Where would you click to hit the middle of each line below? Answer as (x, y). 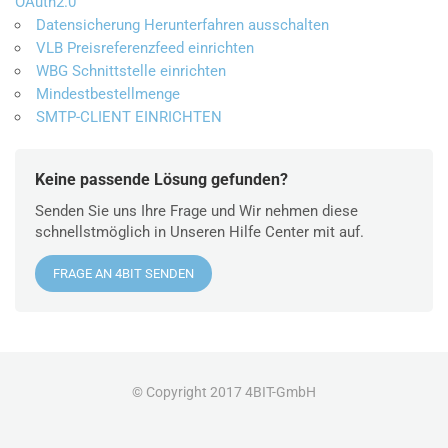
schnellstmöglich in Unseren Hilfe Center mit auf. (199, 232)
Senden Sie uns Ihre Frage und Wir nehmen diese (196, 211)
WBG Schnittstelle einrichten (131, 71)
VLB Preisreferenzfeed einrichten (145, 48)
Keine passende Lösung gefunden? (161, 180)
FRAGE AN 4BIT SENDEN (123, 274)
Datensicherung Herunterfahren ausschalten (182, 25)
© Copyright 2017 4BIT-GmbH (224, 392)
